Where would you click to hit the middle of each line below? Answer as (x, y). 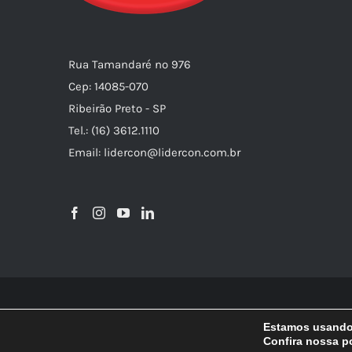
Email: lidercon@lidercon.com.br (154, 152)
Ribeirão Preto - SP (117, 108)
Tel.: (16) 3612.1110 (114, 130)
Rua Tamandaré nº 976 (130, 64)
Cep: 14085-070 (108, 86)
